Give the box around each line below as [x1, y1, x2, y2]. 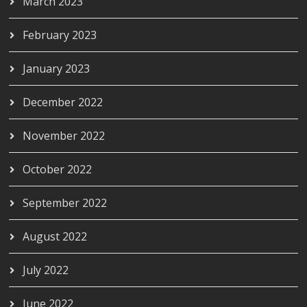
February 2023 [23, 27, 97, 42]
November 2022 [23, 127, 106, 143]
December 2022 [23, 94, 103, 110]
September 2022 [23, 195, 108, 210]
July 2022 [23, 262, 69, 278]
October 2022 [23, 161, 93, 177]
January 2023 [23, 60, 90, 76]
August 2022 [23, 228, 88, 244]
